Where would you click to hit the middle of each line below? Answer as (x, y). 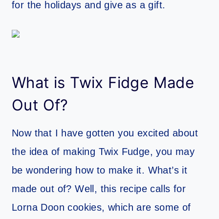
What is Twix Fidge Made (103, 82)
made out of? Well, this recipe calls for (99, 189)
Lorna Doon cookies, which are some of (101, 208)
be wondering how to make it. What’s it (100, 170)
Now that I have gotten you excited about (105, 133)
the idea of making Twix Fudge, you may (103, 152)
